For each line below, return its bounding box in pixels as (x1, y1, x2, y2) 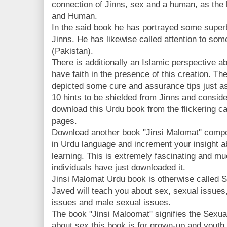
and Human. (52, 11, 97, 21)
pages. (52, 116, 77, 126)
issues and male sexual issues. (52, 198, 171, 207)
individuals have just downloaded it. (52, 163, 185, 172)
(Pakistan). (52, 46, 93, 56)
